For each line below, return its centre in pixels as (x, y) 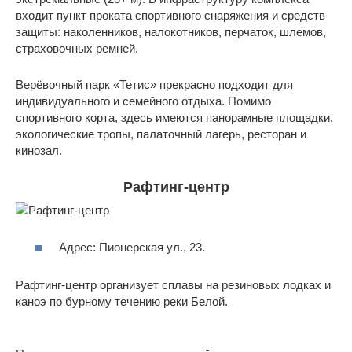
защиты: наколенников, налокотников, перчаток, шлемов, (171, 32)
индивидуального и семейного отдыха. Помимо (143, 101)
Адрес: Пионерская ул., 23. (132, 247)
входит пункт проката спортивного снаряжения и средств (170, 16)
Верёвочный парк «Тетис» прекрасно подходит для (154, 85)
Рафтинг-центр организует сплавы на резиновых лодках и (173, 284)
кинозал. (39, 151)
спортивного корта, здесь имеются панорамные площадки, (174, 118)
